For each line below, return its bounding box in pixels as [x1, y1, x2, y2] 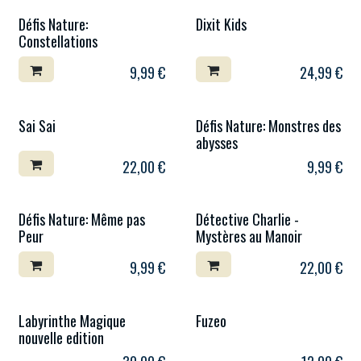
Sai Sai [19, 114, 56, 136]
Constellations [19, 31, 98, 52]
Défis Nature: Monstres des [195, 114, 341, 136]
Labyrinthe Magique [19, 309, 126, 331]
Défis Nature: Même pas [19, 209, 145, 230]
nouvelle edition [19, 326, 104, 348]
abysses [195, 131, 238, 153]
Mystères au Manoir [195, 226, 302, 247]
